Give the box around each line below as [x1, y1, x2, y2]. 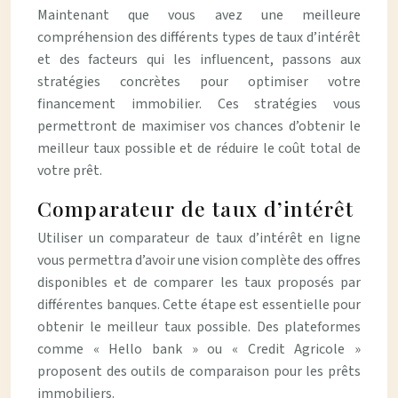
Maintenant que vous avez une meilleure [37, 5, 361, 25]
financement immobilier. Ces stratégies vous [37, 94, 361, 114]
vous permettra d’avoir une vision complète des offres [37, 251, 361, 270]
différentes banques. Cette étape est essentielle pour [37, 295, 361, 314]
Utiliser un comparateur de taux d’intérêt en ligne [37, 228, 361, 248]
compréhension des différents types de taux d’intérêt [37, 28, 361, 47]
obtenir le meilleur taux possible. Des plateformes [37, 317, 361, 337]
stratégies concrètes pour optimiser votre [37, 72, 361, 92]
